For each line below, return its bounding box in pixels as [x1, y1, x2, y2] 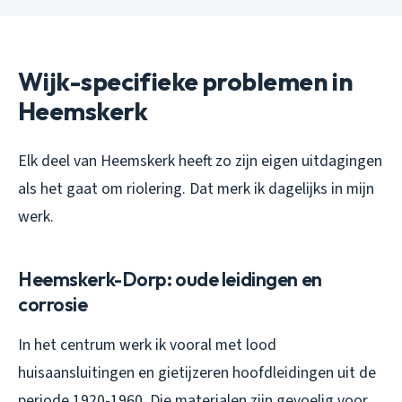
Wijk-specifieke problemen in [18, 66, 354, 98]
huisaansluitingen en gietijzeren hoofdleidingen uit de [18, 362, 376, 385]
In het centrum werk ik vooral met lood [18, 334, 276, 357]
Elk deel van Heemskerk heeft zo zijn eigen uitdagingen [18, 150, 382, 173]
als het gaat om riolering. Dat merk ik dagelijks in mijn [18, 178, 374, 201]
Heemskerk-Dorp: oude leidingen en [18, 267, 322, 293]
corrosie [18, 292, 88, 318]
